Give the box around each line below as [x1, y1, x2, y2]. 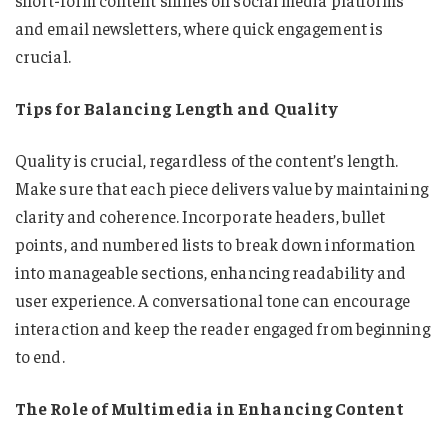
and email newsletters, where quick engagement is [15, 17, 384, 40]
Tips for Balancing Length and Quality [15, 97, 339, 120]
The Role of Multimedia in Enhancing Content [15, 396, 404, 419]
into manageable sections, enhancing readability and [15, 260, 407, 283]
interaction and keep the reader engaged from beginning [15, 316, 430, 339]
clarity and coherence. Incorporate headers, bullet [15, 204, 386, 227]
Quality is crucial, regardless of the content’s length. [15, 148, 398, 171]
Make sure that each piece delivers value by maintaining [15, 176, 428, 199]
